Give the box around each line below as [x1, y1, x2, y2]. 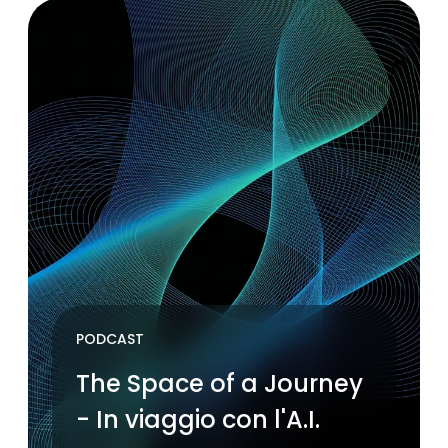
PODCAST [76, 329, 144, 349]
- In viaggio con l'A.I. [76, 403, 320, 436]
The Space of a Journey [76, 367, 363, 400]
